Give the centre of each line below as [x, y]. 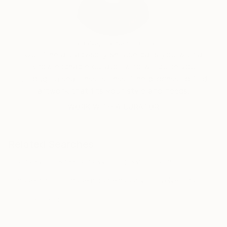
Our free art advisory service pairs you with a [113, 54]
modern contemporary [107, 180]
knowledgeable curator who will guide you [113, 66]
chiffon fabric [40, 199]
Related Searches [51, 144]
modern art [35, 180]
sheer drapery [82, 161]
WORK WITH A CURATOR [113, 107]
